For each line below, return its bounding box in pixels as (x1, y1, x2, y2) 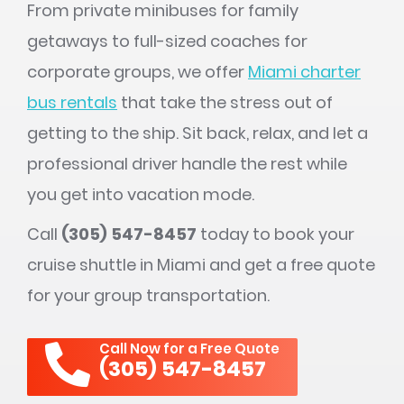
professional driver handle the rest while (27, 152, 347, 175)
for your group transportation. (27, 284, 270, 307)
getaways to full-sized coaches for (27, 30, 308, 52)
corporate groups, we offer (27, 60, 248, 83)
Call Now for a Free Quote (99, 339, 280, 358)
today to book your (197, 223, 354, 245)
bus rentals (27, 91, 117, 114)
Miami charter (248, 60, 361, 83)
